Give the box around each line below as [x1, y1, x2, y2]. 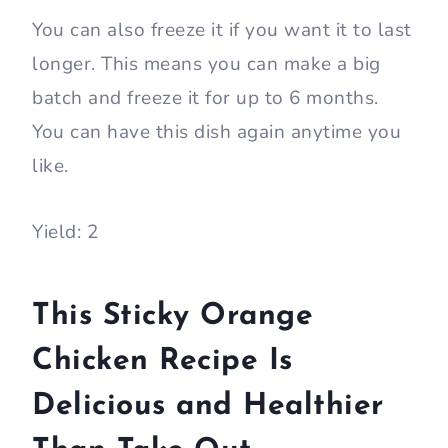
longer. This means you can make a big [32, 51, 381, 78]
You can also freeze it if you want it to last [32, 17, 412, 44]
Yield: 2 [32, 219, 98, 246]
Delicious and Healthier [32, 391, 384, 423]
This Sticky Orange [32, 301, 313, 333]
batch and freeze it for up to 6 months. [32, 85, 379, 112]
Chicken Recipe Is [32, 346, 293, 378]
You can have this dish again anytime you [32, 119, 401, 146]
